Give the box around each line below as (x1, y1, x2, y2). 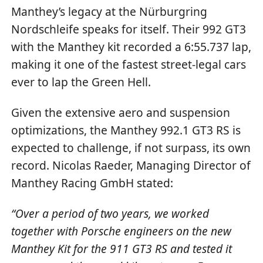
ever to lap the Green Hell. (11, 73, 151, 90)
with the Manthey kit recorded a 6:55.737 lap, (11, 38, 252, 55)
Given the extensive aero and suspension (11, 104, 231, 120)
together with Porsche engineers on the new (11, 223, 232, 240)
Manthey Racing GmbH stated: (11, 174, 174, 191)
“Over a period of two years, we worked (11, 205, 210, 222)
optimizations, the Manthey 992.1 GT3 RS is (11, 122, 241, 138)
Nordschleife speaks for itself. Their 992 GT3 (11, 21, 247, 37)
